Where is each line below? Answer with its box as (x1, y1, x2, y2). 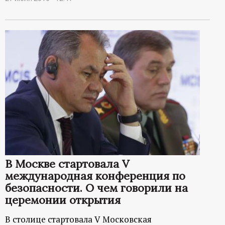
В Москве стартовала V (5, 156, 129, 171)
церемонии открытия (5, 192, 121, 207)
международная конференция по (5, 168, 185, 183)
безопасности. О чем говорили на (5, 180, 188, 195)
